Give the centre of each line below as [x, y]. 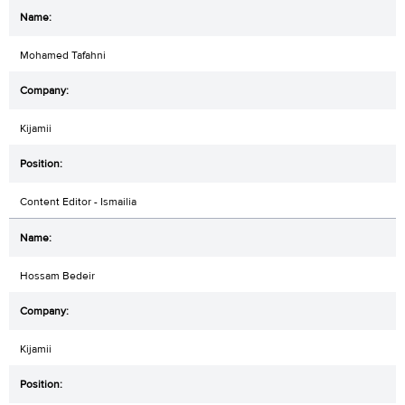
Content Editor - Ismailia [78, 201]
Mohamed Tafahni [63, 55]
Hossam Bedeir [57, 275]
